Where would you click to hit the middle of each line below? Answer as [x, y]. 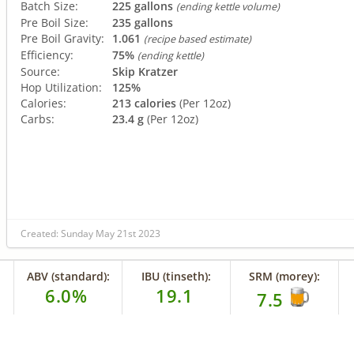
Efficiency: [47, 55]
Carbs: [38, 119]
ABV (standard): [68, 276]
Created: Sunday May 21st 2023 [90, 233]
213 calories [144, 103]
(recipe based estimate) [198, 39]
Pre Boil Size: [55, 22]
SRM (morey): [285, 276]
